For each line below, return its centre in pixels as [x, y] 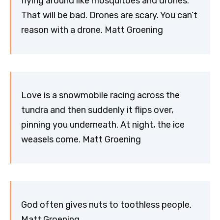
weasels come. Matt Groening [81, 140]
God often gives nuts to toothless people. [106, 205]
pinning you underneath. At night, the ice [103, 125]
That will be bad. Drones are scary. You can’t [109, 15]
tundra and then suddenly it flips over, [97, 110]
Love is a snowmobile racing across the [100, 96]
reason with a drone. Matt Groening [92, 30]
